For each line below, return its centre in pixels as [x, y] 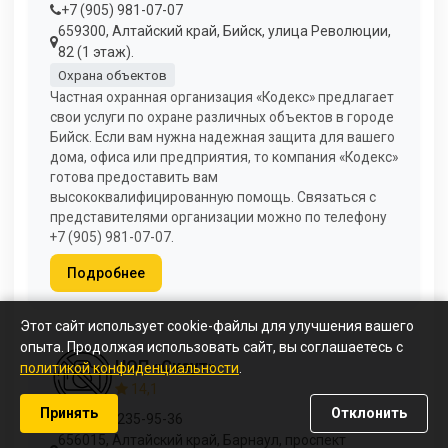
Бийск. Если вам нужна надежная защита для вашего [222, 137]
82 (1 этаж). [96, 51]
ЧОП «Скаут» [165, 365]
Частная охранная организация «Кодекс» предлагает [222, 97]
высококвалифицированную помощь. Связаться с [213, 197]
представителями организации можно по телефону [218, 217]
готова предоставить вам [134, 177]
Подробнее [105, 272]
